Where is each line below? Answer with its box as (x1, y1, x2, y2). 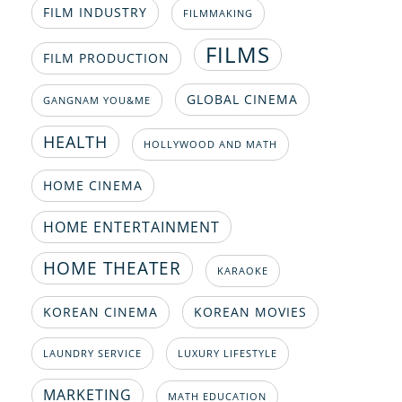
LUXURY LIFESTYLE (178, 347, 277, 361)
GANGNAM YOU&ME (43, 94, 151, 108)
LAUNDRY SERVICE (43, 347, 142, 361)
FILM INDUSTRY (43, 4, 147, 22)
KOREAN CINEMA (43, 303, 158, 321)
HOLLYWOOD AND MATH (144, 138, 277, 152)
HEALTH (43, 131, 108, 153)
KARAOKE (217, 265, 268, 278)
